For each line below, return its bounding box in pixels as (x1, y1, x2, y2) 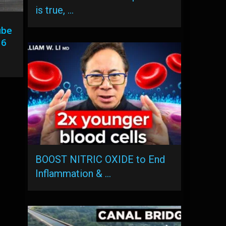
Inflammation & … (35, 167, 111, 180)
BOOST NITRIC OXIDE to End (35, 153, 165, 165)
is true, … (35, 4, 74, 16)
